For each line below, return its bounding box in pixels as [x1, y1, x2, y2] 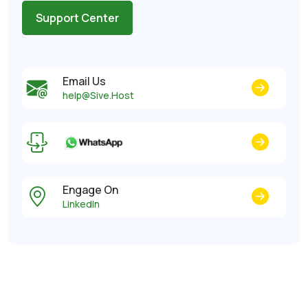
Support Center [36, 10, 119, 25]
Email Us [63, 74, 106, 89]
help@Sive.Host [63, 89, 134, 102]
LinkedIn [63, 197, 100, 210]
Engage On [63, 182, 118, 197]
